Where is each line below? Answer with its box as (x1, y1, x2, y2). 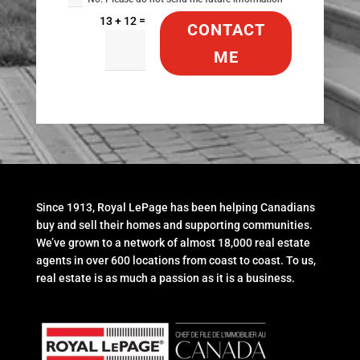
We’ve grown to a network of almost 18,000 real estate (35, 235, 310, 249)
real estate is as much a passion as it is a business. (35, 271, 295, 284)
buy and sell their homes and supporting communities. (35, 218, 313, 231)
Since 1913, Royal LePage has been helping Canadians (35, 200, 315, 214)
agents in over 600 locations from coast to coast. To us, (35, 253, 316, 267)
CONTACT (186, 19, 265, 39)
